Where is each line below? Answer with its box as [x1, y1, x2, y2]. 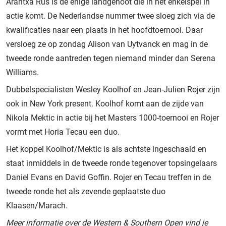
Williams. [6, 67, 39, 77]
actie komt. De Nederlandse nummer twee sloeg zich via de [6, 11, 215, 21]
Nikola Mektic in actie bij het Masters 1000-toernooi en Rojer [6, 112, 219, 123]
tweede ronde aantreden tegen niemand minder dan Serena [6, 53, 215, 63]
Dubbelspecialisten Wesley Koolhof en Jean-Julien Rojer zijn [6, 84, 220, 94]
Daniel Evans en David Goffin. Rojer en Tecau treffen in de [6, 172, 211, 182]
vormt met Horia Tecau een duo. [6, 127, 120, 137]
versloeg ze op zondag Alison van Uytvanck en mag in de [6, 39, 208, 49]
